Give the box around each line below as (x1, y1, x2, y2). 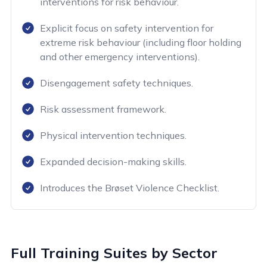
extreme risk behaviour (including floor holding (40, 36, 241, 48)
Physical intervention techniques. (40, 129, 187, 141)
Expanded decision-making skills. (40, 155, 187, 167)
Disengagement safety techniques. (40, 76, 193, 89)
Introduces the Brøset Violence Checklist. (40, 181, 219, 194)
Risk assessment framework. (40, 103, 166, 115)
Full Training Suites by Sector (11, 243, 218, 262)
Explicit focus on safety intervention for (40, 21, 213, 34)
